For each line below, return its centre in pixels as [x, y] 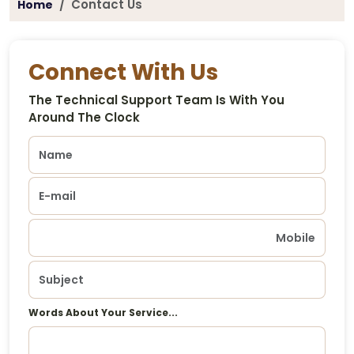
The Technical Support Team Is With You [156, 100]
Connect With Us [123, 72]
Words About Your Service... [103, 312]
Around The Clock [84, 117]
